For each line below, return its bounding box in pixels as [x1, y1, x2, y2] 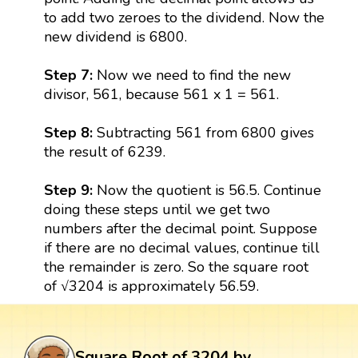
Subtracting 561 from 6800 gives [92, 122, 314, 142]
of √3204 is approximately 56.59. [43, 276, 259, 296]
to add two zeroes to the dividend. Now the [43, 7, 324, 27]
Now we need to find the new [92, 65, 291, 85]
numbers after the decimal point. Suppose [43, 218, 317, 238]
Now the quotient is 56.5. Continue [96, 180, 321, 200]
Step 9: [43, 180, 97, 200]
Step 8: [43, 122, 93, 142]
